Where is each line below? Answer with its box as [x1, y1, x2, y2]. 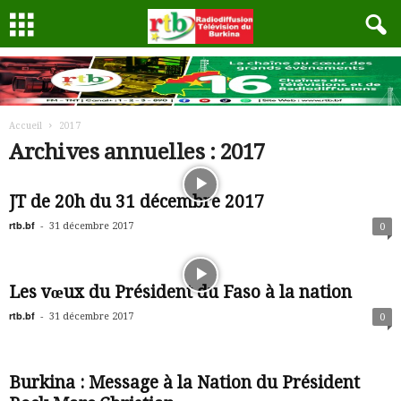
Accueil [9, 121, 42, 131]
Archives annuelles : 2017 [9, 140, 265, 165]
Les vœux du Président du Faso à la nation [9, 282, 352, 303]
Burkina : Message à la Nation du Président [9, 372, 360, 393]
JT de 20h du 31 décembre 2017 [9, 192, 264, 212]
